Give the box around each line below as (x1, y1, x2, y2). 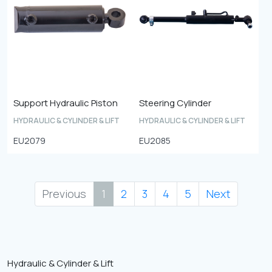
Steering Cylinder (139, 97, 211, 109)
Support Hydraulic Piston (13, 97, 118, 109)
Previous (42, 186, 86, 201)
